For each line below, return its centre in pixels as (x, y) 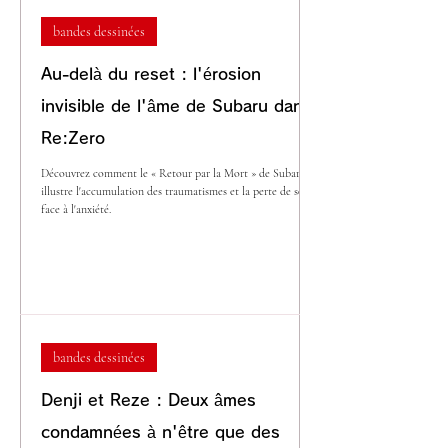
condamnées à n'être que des (160, 432)
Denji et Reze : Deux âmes (148, 400)
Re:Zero (73, 137)
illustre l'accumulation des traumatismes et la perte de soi (174, 190)
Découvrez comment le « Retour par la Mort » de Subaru (173, 172)
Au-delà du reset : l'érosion (151, 73)
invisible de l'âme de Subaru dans (176, 105)
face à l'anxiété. (76, 208)
